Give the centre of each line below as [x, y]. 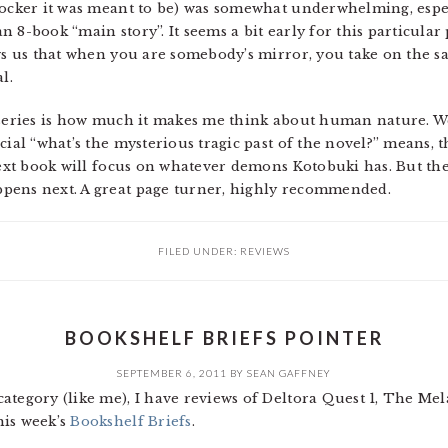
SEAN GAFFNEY [289, 373]
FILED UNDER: [199, 251]
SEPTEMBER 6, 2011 [172, 373]
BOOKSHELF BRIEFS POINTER [224, 338]
